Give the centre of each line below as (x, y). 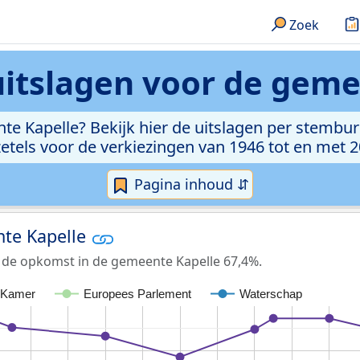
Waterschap (271, 293)
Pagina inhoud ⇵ (190, 184)
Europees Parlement (138, 293)
